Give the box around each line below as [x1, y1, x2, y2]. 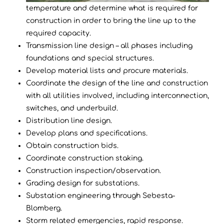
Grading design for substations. [26, 179, 139, 187]
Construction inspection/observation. [26, 166, 161, 174]
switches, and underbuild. [26, 104, 118, 112]
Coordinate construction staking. [26, 154, 143, 162]
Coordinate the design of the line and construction [26, 79, 208, 87]
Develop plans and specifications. [26, 129, 147, 137]
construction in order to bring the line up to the [26, 16, 196, 24]
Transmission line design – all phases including [26, 41, 192, 49]
